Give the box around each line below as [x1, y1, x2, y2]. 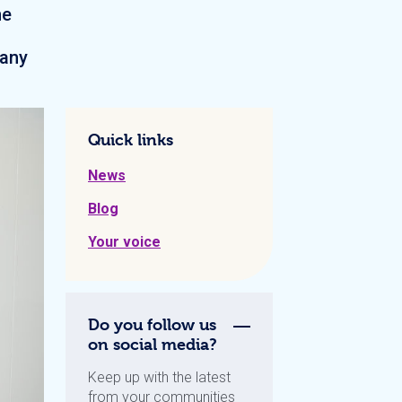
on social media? [88, 335, 217, 354]
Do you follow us [88, 315, 216, 334]
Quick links [88, 130, 173, 149]
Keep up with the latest [88, 369, 231, 386]
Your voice [88, 233, 161, 250]
